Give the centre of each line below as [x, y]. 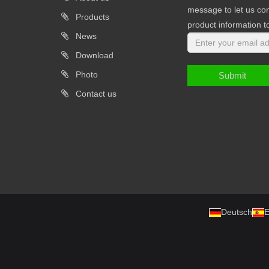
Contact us [95, 93]
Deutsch [237, 212]
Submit [232, 75]
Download [93, 55]
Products [91, 17]
